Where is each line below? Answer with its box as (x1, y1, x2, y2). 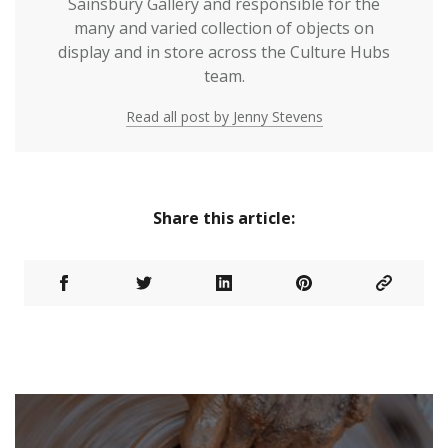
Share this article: (153, 206, 295, 229)
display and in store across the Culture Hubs (58, 40, 390, 63)
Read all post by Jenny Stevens (125, 106, 323, 126)
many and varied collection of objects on (74, 16, 374, 39)
